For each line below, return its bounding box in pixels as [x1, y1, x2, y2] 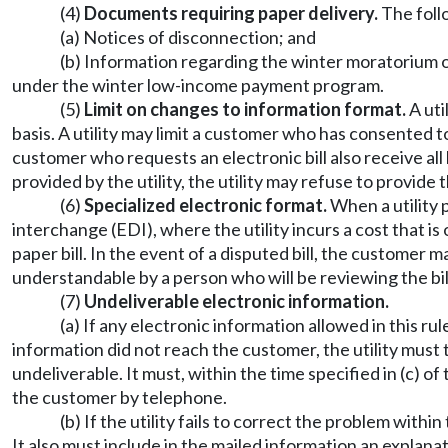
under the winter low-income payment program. [12, 74, 384, 96]
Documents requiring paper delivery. [84, 2, 378, 24]
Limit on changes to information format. [84, 98, 406, 120]
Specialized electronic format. [84, 194, 327, 216]
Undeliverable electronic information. [84, 290, 389, 312]
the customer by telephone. [12, 386, 227, 408]
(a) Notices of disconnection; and [60, 26, 316, 48]
